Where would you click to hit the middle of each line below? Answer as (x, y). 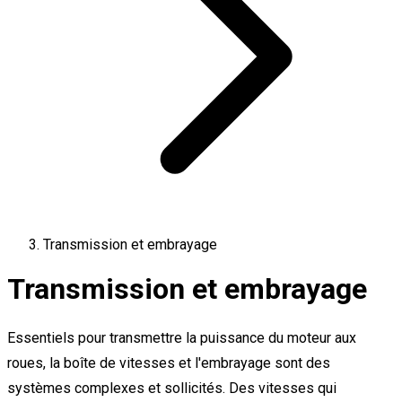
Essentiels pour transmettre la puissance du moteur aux (182, 337)
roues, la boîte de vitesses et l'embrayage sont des (169, 363)
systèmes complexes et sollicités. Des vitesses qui (172, 388)
